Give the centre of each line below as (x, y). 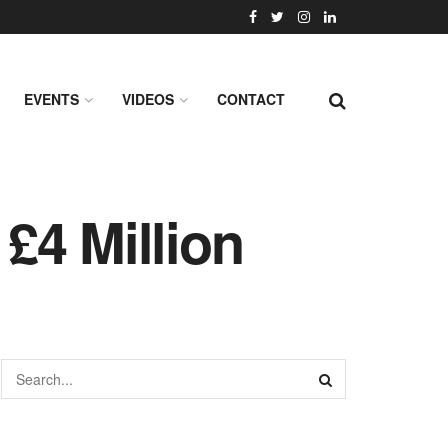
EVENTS (51, 99)
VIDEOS (148, 99)
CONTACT (251, 99)
